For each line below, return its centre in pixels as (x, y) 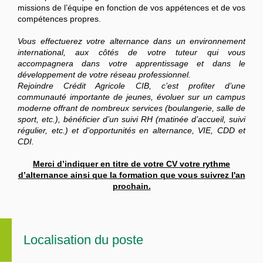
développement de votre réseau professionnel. (104, 75)
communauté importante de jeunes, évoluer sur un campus (131, 97)
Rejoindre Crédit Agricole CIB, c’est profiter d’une (131, 86)
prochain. (131, 186)
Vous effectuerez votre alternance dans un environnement (131, 41)
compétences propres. (59, 19)
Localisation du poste (83, 240)
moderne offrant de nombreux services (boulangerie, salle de (131, 108)
